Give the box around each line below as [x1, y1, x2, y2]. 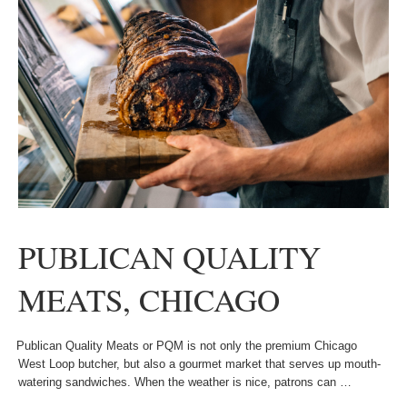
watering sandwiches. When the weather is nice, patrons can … [18, 375, 352, 389]
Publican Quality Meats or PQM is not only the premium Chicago [9, 339, 357, 352]
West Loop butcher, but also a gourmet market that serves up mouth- [18, 357, 381, 371]
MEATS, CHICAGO [18, 278, 280, 321]
